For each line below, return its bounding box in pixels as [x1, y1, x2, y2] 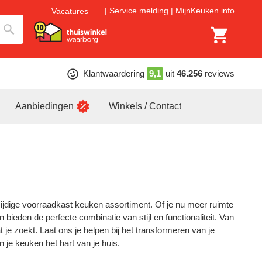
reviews [204, 68, 235, 78]
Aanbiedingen [15, 101, 74, 111]
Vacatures [51, 6, 88, 16]
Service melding [109, 6, 168, 16]
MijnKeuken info [175, 6, 235, 16]
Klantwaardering [82, 68, 144, 78]
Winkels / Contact [109, 101, 181, 111]
